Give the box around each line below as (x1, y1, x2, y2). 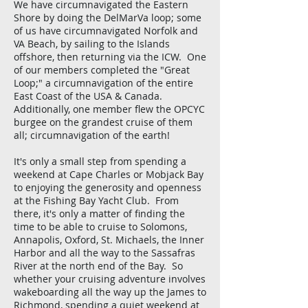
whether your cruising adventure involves (14, 272, 206, 285)
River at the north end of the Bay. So (14, 259, 183, 272)
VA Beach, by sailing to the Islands (14, 37, 170, 50)
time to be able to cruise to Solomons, (14, 220, 187, 233)
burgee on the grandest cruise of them (14, 115, 192, 129)
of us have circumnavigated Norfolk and (14, 24, 198, 37)
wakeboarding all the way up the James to (14, 285, 206, 298)
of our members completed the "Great (14, 63, 190, 76)
